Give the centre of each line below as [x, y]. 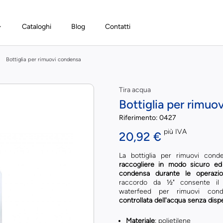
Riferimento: [139, 118]
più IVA [175, 132]
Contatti [118, 27]
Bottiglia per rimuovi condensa [44, 59]
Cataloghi [37, 27]
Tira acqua [135, 90]
